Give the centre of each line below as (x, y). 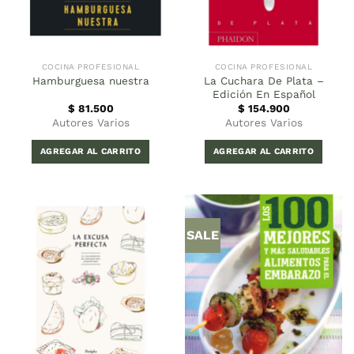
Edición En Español (264, 94)
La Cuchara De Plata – (264, 80)
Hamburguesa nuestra (90, 81)
